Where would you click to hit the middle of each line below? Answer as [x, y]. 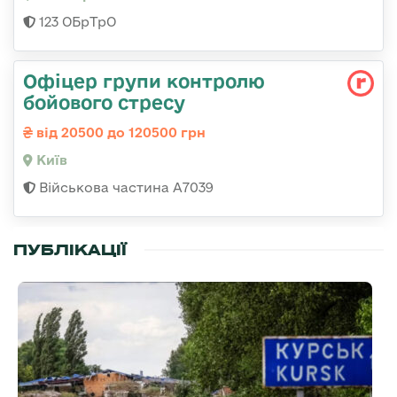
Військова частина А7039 [125, 188]
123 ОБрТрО [76, 22]
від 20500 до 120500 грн [119, 133]
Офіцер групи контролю [144, 81]
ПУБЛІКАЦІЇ [70, 250]
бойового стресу [104, 102]
